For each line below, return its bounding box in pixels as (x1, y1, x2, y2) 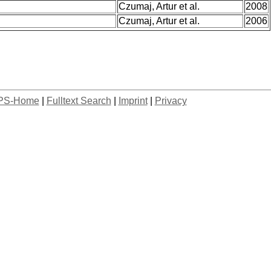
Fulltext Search (46, 96, 111, 106)
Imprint (118, 96, 148, 106)
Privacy (154, 96, 187, 106)
